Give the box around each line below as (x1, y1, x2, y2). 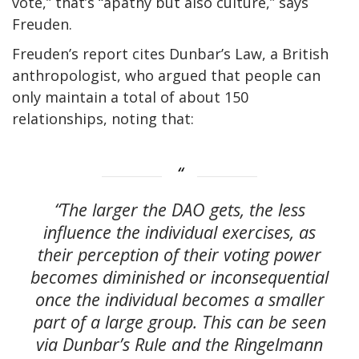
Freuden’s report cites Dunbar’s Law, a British (12, 43, 329, 63)
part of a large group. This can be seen (33, 310, 326, 334)
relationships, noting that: (12, 108, 194, 128)
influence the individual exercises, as (43, 220, 316, 244)
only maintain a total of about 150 (12, 87, 248, 107)
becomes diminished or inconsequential (30, 265, 329, 289)
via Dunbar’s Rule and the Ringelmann (36, 333, 323, 357)
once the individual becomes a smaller (34, 288, 325, 312)
